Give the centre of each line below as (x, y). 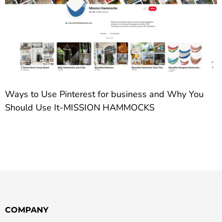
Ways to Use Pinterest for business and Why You (104, 94)
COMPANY (27, 210)
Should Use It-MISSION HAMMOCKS (80, 107)
